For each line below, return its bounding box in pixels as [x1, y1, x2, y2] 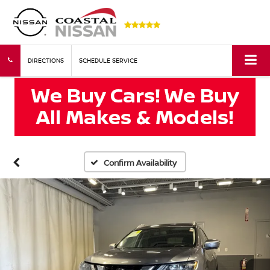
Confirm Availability [104, 157, 177, 169]
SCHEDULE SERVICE [79, 56, 137, 65]
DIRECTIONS [28, 56, 64, 65]
